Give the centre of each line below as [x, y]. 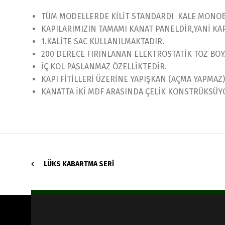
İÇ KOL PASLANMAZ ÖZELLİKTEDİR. [104, 66]
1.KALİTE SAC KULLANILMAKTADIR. [103, 41]
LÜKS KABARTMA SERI [79, 164]
